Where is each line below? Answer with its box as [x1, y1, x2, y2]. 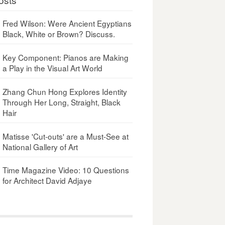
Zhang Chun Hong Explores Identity [3, 85, 128, 97]
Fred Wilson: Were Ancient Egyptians [3, 17, 132, 29]
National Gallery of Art [3, 141, 78, 152]
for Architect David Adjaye [3, 175, 92, 186]
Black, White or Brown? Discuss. [3, 28, 116, 39]
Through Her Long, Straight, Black [3, 96, 121, 107]
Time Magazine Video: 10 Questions [3, 164, 130, 176]
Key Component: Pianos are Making [3, 51, 129, 63]
